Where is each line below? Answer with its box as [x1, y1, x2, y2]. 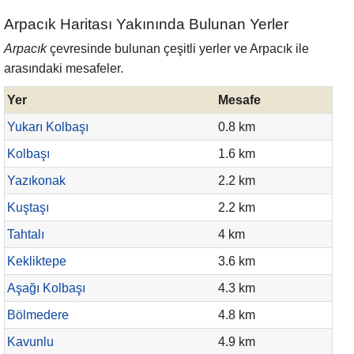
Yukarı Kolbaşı [7, 120, 88, 134]
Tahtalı [7, 228, 44, 241]
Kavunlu [7, 335, 54, 348]
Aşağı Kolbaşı [7, 281, 85, 295]
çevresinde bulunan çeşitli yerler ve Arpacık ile [47, 42, 309, 55]
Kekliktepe [7, 254, 66, 268]
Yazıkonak [7, 174, 66, 187]
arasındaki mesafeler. [4, 62, 123, 75]
